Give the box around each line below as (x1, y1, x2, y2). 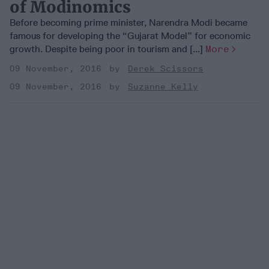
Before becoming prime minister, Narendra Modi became (10, 16, 247, 28)
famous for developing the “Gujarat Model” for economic (10, 29, 250, 41)
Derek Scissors (128, 63, 204, 74)
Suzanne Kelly (128, 81, 198, 92)
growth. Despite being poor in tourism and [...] (10, 43, 205, 55)
